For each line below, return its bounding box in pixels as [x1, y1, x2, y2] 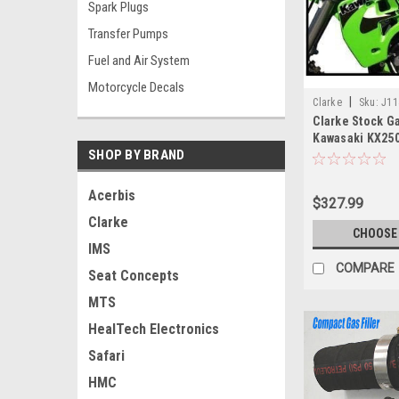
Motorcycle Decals [88, 79, 184, 95]
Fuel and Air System [88, 53, 190, 69]
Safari [88, 347, 125, 364]
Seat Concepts [88, 267, 179, 284]
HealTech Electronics [88, 321, 219, 338]
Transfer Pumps [88, 26, 168, 42]
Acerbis [88, 187, 135, 204]
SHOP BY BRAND [88, 147, 185, 163]
